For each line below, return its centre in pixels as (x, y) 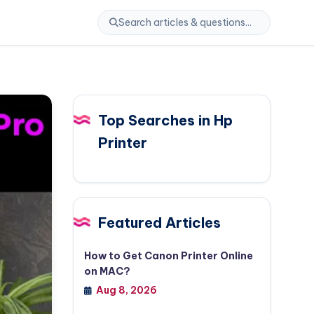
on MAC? (107, 271)
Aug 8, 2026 (126, 290)
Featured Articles (159, 223)
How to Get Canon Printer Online (168, 256)
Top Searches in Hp (165, 120)
